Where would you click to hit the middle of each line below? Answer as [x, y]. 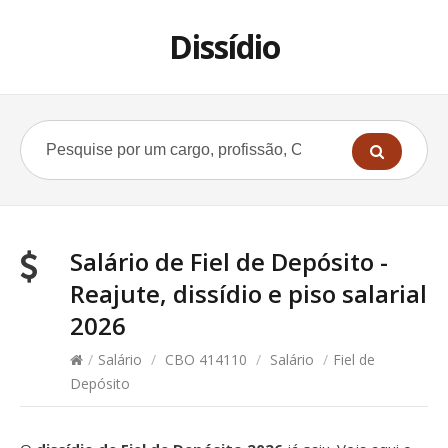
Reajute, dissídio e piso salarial [248, 293]
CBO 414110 [206, 359]
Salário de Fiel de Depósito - [229, 261]
